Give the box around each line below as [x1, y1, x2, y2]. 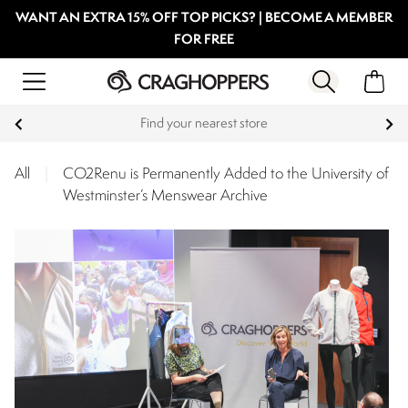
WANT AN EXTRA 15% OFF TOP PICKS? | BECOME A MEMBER [15, 12, 393, 25]
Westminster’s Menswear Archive [63, 189, 268, 204]
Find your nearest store [140, 117, 268, 131]
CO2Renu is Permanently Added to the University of [63, 167, 389, 182]
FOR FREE [174, 34, 234, 47]
